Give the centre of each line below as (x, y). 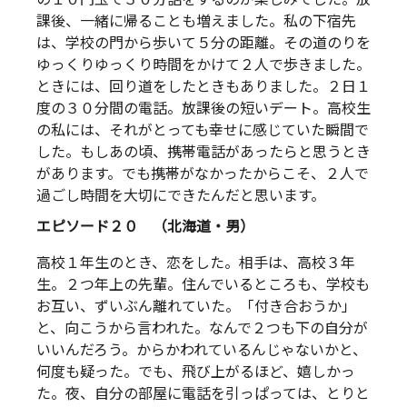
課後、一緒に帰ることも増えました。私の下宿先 (196, 22)
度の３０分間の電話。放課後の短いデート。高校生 (203, 109)
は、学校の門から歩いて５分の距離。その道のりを (203, 44)
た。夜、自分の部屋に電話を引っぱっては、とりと (203, 393)
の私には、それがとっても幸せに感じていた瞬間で (203, 131)
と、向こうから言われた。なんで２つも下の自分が (202, 328)
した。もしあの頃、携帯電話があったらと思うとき (203, 153)
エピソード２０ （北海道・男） (145, 226)
